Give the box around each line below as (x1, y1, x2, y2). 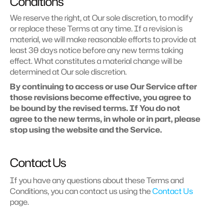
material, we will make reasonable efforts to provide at (10, 34, 196, 45)
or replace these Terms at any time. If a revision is (10, 23, 183, 34)
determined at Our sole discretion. (10, 66, 127, 77)
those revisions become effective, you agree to (10, 92, 191, 103)
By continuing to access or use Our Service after (10, 81, 197, 92)
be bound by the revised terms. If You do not (10, 103, 180, 113)
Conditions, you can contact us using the (10, 186, 152, 196)
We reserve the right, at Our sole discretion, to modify (10, 12, 193, 23)
